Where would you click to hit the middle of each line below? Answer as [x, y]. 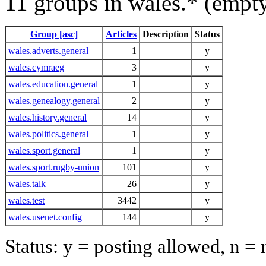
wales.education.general [53, 84]
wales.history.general [47, 117]
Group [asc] [54, 34]
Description [166, 34]
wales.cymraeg [36, 67]
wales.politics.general [48, 134]
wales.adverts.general [48, 50]
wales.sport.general [44, 150]
